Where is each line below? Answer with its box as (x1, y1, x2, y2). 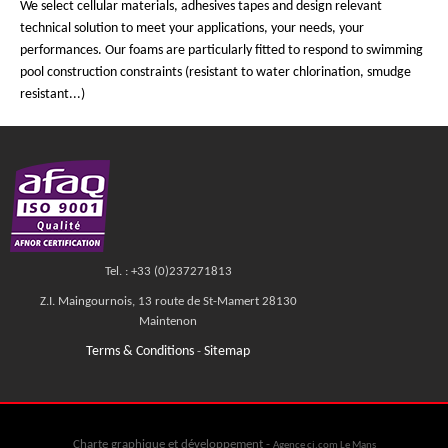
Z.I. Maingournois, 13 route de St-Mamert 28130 (39, 295, 297, 308)
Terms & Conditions (86, 343, 194, 359)
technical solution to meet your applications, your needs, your (20, 20, 364, 36)
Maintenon (139, 315, 197, 328)
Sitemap (204, 343, 250, 359)
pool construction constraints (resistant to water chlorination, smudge (20, 64, 411, 80)
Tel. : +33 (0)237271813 (104, 265, 232, 278)
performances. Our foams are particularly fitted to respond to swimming (20, 42, 423, 58)
